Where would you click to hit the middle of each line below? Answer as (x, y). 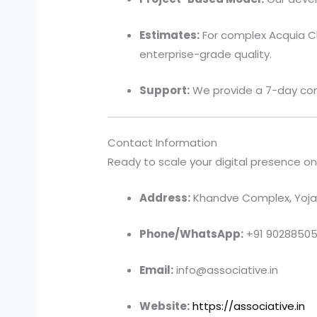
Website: (165, 306)
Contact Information (163, 143)
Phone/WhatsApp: (192, 234)
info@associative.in (226, 270)
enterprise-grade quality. (206, 54)
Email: (157, 270)
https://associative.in (249, 306)
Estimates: (170, 35)
